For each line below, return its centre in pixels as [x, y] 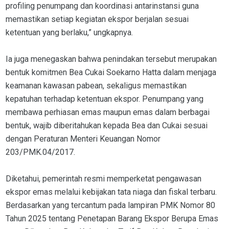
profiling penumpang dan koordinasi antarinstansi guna [102, 6]
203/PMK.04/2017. [40, 152]
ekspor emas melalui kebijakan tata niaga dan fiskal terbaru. [111, 192]
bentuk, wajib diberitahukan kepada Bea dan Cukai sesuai [107, 126]
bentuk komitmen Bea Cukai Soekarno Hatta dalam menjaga [111, 73]
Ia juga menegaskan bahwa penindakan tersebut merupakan [111, 59]
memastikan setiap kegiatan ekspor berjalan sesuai [97, 19]
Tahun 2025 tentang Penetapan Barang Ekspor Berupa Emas [112, 219]
